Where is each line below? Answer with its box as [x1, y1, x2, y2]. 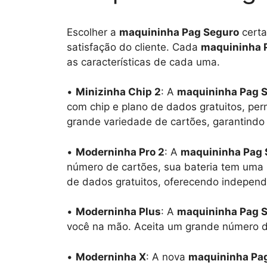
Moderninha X [76, 250, 146, 263]
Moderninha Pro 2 [76, 145, 164, 158]
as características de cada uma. [67, 55, 220, 68]
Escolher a [67, 26, 119, 38]
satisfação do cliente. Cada [67, 41, 201, 53]
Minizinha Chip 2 [76, 86, 161, 98]
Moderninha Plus [76, 206, 161, 218]
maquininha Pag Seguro [119, 26, 239, 38]
